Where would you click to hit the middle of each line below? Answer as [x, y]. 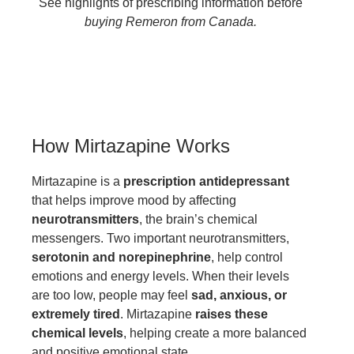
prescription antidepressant [206, 181]
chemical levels [77, 333]
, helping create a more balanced [215, 333]
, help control [247, 257]
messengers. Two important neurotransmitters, [160, 238]
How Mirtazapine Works [131, 145]
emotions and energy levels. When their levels [160, 276]
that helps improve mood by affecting [134, 200]
